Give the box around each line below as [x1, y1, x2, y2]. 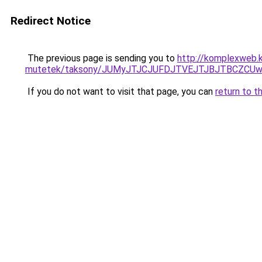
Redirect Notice [11, 14, 91, 27]
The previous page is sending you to [25, 53, 177, 64]
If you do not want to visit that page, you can [25, 86, 215, 97]
